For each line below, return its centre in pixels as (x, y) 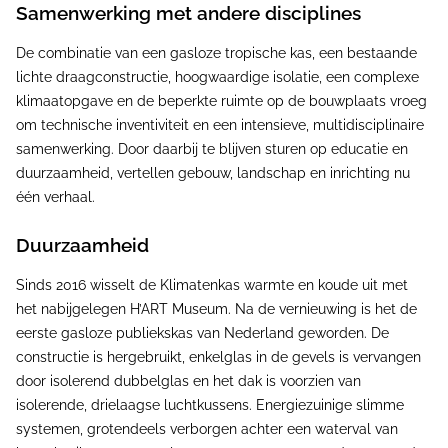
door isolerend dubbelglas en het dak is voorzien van (188, 381)
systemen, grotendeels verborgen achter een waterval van (207, 429)
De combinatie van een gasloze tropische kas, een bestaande (216, 53)
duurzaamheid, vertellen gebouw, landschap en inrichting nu (213, 173)
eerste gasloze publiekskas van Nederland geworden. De (202, 333)
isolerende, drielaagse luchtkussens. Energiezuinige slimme (210, 405)
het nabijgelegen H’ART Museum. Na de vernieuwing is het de (216, 309)
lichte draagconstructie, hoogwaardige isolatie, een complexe (217, 77)
